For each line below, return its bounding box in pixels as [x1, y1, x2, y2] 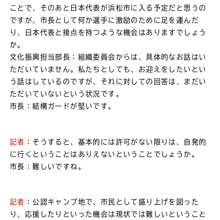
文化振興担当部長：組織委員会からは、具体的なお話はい [10, 54, 207, 61]
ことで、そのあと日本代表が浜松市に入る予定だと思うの [10, 4, 207, 12]
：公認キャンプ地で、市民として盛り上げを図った [25, 198, 199, 206]
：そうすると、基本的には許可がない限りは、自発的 [25, 138, 207, 145]
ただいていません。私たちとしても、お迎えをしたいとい [10, 66, 207, 73]
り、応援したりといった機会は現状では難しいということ [10, 211, 207, 218]
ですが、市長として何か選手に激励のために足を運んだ [10, 17, 199, 24]
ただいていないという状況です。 [10, 90, 123, 98]
